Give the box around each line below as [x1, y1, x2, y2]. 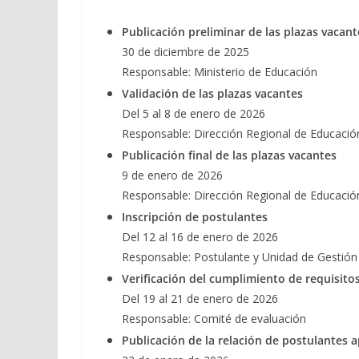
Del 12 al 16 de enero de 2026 [122, 229, 278, 245]
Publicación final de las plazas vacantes [122, 147, 337, 163]
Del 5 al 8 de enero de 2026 [122, 106, 265, 122]
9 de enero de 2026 [122, 167, 223, 184]
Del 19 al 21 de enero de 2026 [122, 291, 278, 307]
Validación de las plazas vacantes [122, 86, 303, 102]
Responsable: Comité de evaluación [122, 311, 306, 327]
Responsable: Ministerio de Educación [122, 64, 317, 80]
